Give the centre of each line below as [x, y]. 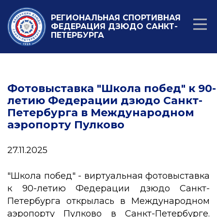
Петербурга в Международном [101, 113]
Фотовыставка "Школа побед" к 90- [112, 88]
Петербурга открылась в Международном [108, 201]
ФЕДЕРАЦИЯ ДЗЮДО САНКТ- [114, 26]
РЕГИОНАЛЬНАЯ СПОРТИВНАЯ [116, 18]
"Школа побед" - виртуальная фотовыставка [108, 176]
